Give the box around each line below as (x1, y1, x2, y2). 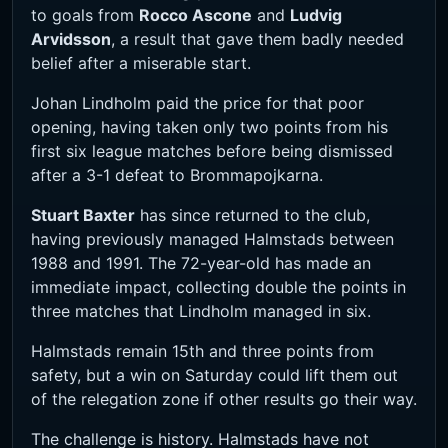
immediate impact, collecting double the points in (31, 277, 406, 298)
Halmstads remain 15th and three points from (31, 341, 374, 362)
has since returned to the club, (135, 205, 370, 226)
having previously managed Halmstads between (31, 229, 394, 250)
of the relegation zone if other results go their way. (31, 389, 417, 410)
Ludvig (290, 5, 342, 26)
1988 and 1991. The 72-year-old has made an (31, 253, 371, 274)
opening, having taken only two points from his (31, 117, 388, 138)
